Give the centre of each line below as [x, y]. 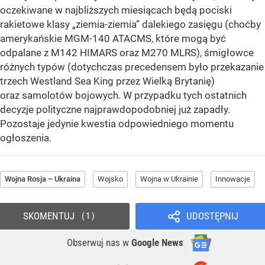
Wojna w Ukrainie [169, 179]
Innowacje [233, 179]
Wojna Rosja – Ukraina [43, 179]
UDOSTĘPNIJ [212, 216]
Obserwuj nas [95, 243]
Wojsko [110, 179]
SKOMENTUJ [49, 216]
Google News [157, 243]
